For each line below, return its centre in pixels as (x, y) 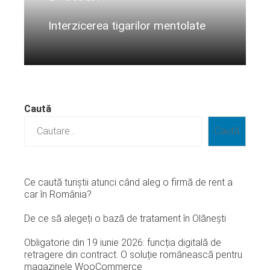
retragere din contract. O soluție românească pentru (133, 254)
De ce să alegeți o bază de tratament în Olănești (125, 218)
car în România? (58, 194)
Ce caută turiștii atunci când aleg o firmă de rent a (128, 182)
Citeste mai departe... (92, 48)
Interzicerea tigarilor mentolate (127, 25)
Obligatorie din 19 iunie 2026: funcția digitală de (123, 242)
